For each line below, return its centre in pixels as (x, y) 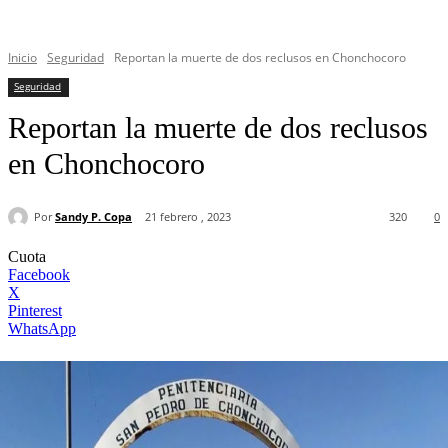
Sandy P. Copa (93, 216)
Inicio (22, 57)
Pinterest (35, 311)
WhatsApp (42, 329)
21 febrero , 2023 (188, 217)
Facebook (39, 275)
